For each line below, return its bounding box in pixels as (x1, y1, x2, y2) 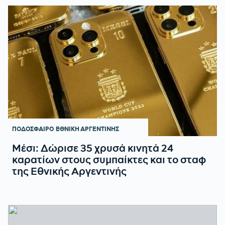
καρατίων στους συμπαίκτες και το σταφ (12, 153, 206, 166)
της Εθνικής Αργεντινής (12, 164, 127, 177)
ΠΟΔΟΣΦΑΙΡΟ (12, 125, 54, 133)
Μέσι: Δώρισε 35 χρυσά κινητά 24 (12, 141, 173, 154)
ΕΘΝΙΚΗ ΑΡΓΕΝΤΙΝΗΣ (56, 125, 120, 133)
